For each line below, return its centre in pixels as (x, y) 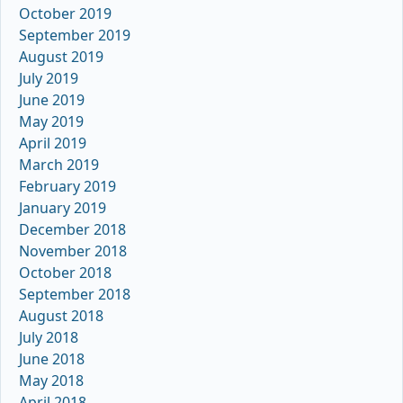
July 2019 (49, 79)
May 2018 (51, 381)
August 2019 (61, 57)
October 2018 (65, 273)
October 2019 (65, 14)
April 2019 (53, 143)
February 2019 (67, 187)
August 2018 (61, 316)
